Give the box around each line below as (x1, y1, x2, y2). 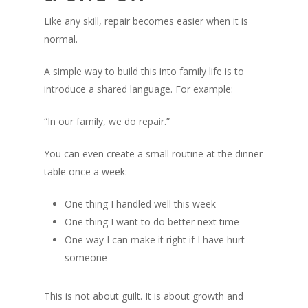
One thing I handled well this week (65, 197, 216, 210)
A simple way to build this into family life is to (44, 65, 244, 78)
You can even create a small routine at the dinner (44, 147, 263, 160)
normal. (44, 32, 78, 45)
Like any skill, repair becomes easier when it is (44, 14, 248, 27)
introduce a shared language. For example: (44, 82, 233, 96)
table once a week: (44, 165, 127, 178)
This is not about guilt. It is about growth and (44, 289, 243, 302)
